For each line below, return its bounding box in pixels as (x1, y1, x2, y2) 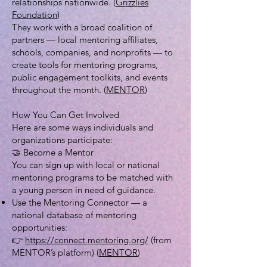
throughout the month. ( (12, 84, 106, 95)
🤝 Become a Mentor (12, 147, 94, 158)
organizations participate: (12, 134, 113, 145)
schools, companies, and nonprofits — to (12, 46, 173, 58)
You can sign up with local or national (12, 159, 160, 170)
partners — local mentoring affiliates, (12, 34, 158, 45)
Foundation (12, 9, 57, 20)
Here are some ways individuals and (12, 122, 153, 133)
